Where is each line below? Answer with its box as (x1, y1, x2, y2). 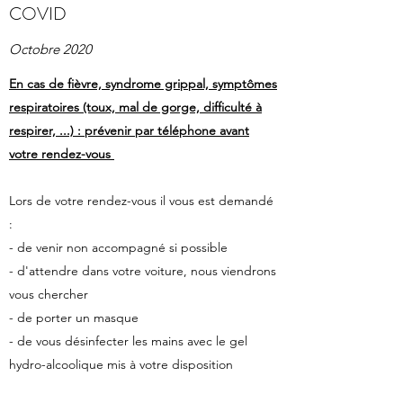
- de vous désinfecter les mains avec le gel (9, 333, 247, 349)
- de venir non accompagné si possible (9, 239, 228, 255)
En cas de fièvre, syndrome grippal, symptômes (9, 76, 277, 92)
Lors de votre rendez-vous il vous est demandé (9, 193, 273, 209)
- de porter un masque (9, 309, 142, 326)
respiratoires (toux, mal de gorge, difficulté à (9, 99, 262, 115)
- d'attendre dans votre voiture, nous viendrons (9, 263, 276, 279)
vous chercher (9, 286, 88, 302)
